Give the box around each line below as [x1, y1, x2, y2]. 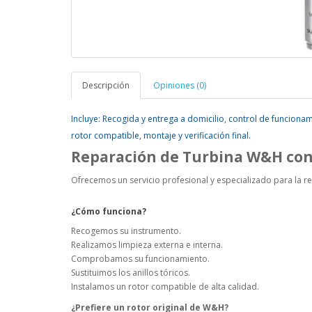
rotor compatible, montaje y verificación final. [71, 130, 251, 142]
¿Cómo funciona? [71, 205, 146, 218]
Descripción [82, 79, 130, 92]
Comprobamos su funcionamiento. [71, 253, 210, 265]
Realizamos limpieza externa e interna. [71, 239, 223, 251]
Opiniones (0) [153, 79, 206, 92]
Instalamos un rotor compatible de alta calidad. [71, 281, 259, 293]
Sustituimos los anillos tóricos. [71, 267, 190, 279]
